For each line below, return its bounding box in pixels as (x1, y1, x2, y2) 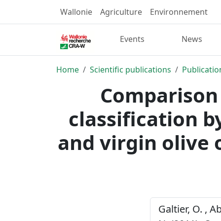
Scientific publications (90, 64, 171, 75)
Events (120, 34, 145, 45)
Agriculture (100, 6, 142, 17)
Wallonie (60, 6, 92, 17)
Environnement (150, 6, 208, 17)
